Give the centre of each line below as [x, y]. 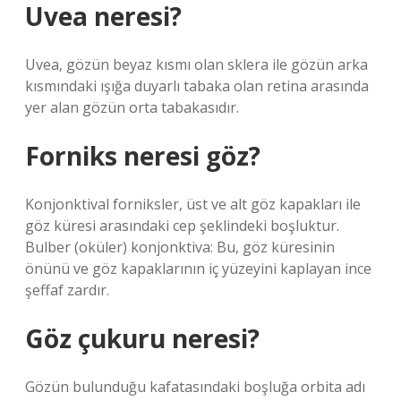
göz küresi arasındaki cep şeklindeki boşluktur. [182, 226]
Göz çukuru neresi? [142, 338]
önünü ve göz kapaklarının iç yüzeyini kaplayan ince [198, 269]
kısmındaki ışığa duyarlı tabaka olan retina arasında [197, 86]
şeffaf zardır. [67, 290]
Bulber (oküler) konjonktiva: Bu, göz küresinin [180, 247]
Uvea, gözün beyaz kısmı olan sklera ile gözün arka [196, 64]
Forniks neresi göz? [143, 156]
